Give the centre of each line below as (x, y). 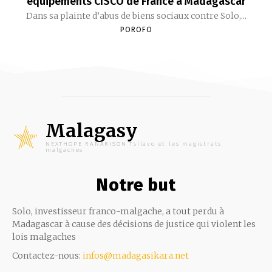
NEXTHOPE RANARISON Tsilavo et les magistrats (134, 144)
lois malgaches (44, 236)
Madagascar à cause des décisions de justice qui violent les (134, 224)
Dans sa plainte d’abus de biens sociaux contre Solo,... (136, 15)
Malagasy (91, 130)
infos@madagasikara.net (136, 255)
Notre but (136, 185)
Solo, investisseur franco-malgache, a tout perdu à (118, 211)
